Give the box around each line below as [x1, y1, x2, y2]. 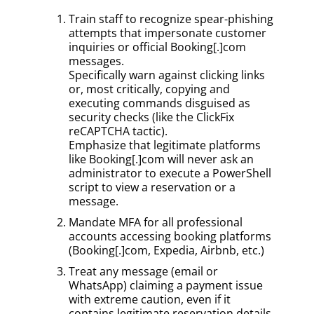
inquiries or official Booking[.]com [69, 39, 246, 55]
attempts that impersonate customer [69, 25, 266, 41]
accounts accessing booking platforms [69, 228, 271, 244]
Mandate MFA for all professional [69, 214, 243, 230]
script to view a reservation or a [69, 179, 235, 195]
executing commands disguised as [69, 95, 250, 111]
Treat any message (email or [69, 263, 218, 279]
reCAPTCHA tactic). [69, 123, 168, 139]
